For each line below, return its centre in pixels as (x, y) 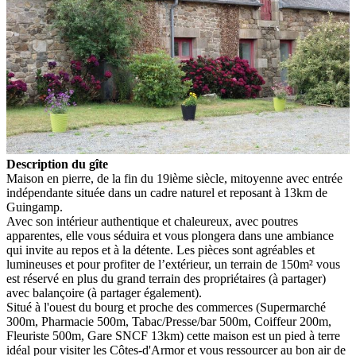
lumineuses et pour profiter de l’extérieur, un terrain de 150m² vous (173, 264)
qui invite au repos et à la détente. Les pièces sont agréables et (161, 250)
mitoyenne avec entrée (286, 178)
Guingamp (33, 207)
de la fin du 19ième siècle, (162, 178)
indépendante (40, 192)
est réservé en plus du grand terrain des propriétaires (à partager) (166, 278)
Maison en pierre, (50, 178)
